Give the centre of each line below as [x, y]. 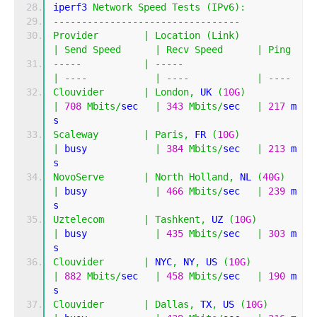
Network [113, 7]
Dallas [172, 305]
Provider [76, 36]
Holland [209, 177]
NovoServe [79, 177]
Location [178, 36]
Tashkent [178, 220]
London [172, 92]
